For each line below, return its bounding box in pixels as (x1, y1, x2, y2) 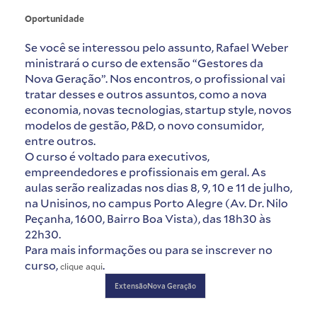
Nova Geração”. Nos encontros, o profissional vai (25, 70, 285, 86)
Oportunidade (25, 12, 84, 24)
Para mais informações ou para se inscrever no (25, 241, 272, 257)
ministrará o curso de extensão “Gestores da (25, 54, 263, 70)
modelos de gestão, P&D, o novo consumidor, (25, 117, 264, 132)
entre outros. (25, 132, 96, 148)
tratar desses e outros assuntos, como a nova (25, 86, 267, 101)
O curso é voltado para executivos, (25, 148, 209, 163)
